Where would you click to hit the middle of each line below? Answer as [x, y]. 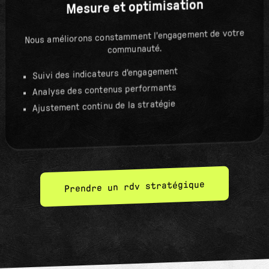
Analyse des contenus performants [104, 90]
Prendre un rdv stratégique [134, 186]
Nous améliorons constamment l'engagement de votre [134, 37]
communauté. [134, 49]
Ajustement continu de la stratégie [104, 106]
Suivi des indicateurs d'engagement [105, 74]
